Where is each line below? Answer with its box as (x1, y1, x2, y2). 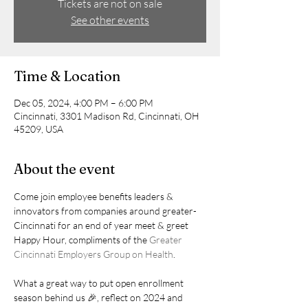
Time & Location (14, 67, 120, 85)
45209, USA (14, 123, 63, 135)
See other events (71, 13, 149, 27)
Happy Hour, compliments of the (14, 234, 149, 245)
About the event (14, 160, 115, 177)
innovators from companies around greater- (14, 205, 197, 217)
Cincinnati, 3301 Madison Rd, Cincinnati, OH (14, 110, 199, 122)
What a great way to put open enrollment (14, 277, 186, 289)
